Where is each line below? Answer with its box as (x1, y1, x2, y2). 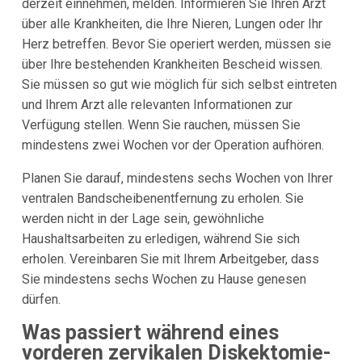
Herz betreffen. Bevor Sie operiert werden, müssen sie (21, 36, 331, 52)
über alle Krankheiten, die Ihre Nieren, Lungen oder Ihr (21, 15, 322, 32)
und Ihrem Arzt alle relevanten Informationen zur (21, 96, 293, 112)
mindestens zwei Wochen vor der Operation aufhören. (21, 137, 324, 153)
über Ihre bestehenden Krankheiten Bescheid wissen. (21, 56, 322, 72)
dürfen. (21, 291, 61, 307)
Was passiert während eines (21, 320, 279, 344)
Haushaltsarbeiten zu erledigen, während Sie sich (21, 230, 300, 246)
